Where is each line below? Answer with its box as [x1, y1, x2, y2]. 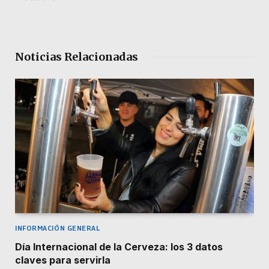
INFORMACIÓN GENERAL [15, 224, 100, 232]
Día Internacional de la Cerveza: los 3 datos [15, 241, 223, 253]
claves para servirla [15, 254, 110, 267]
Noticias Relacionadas [15, 50, 138, 64]
